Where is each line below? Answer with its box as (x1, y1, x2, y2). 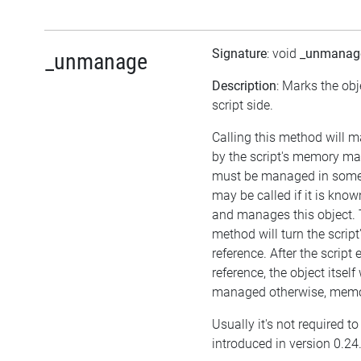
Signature (212, 45, 267, 61)
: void (267, 45, 300, 61)
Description (212, 77, 276, 93)
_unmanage (45, 48, 147, 75)
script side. (212, 97, 273, 113)
